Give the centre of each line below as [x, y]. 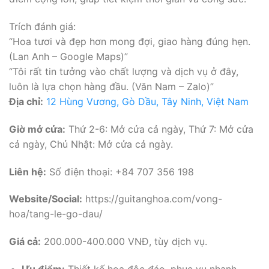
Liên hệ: [28, 171]
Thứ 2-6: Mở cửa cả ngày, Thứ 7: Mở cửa [159, 129]
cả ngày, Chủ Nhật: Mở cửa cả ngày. [91, 144]
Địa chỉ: [26, 102]
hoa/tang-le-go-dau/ [56, 214]
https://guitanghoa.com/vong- [152, 199]
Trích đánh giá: [42, 27]
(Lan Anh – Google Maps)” [68, 57]
